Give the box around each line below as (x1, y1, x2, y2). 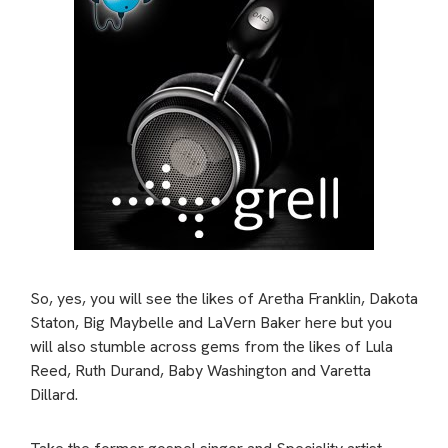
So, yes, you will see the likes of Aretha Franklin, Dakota (30, 288, 418, 309)
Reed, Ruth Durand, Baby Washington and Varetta (30, 360, 371, 381)
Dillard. (30, 384, 78, 405)
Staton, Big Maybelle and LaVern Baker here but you (30, 312, 392, 333)
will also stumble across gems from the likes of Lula (30, 336, 393, 357)
